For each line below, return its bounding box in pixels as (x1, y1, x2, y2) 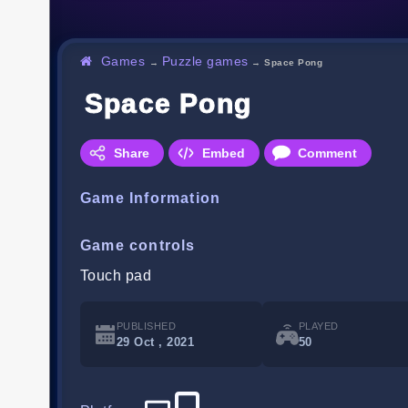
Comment (298, 146, 357, 161)
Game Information (80, 190, 221, 207)
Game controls (80, 238, 196, 254)
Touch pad (80, 268, 152, 284)
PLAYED (299, 321, 339, 332)
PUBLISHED (117, 321, 177, 332)
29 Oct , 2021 (117, 335, 195, 350)
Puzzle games (161, 54, 249, 69)
